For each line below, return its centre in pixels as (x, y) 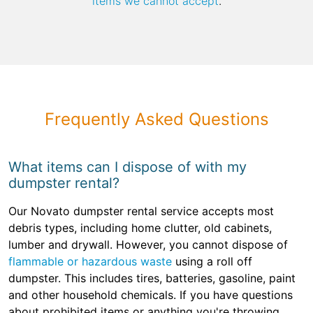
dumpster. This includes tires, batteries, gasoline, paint (152, 278)
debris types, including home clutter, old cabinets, (140, 228)
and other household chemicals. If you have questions (151, 295)
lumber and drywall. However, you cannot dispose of (148, 245)
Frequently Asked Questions (156, 119)
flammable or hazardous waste (90, 262)
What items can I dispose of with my (128, 167)
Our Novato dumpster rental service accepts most (141, 211)
